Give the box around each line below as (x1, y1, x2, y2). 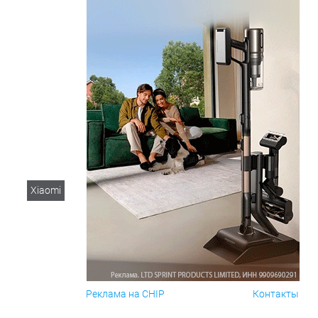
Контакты (253, 288, 299, 300)
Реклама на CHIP (86, 288, 165, 300)
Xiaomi (31, 185, 61, 196)
